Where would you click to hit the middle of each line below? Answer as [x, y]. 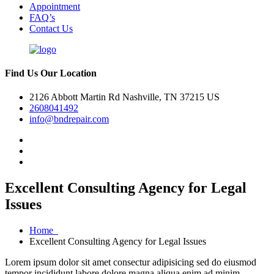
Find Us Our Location [51, 73]
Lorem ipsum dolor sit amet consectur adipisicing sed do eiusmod [131, 262]
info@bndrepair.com [69, 119]
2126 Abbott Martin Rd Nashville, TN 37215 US [124, 97]
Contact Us [51, 28]
